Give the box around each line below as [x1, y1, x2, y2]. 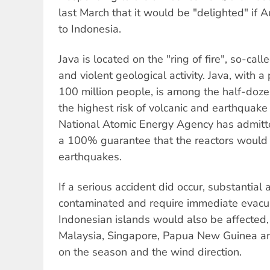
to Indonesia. [58, 21, 121, 36]
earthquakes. [58, 149, 122, 165]
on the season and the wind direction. [58, 245, 242, 260]
